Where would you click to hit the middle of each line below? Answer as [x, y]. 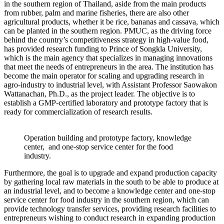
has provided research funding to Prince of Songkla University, [103, 48]
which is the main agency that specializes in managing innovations [108, 57]
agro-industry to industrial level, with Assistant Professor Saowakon [110, 84]
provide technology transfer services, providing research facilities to [110, 208]
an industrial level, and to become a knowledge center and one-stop [110, 190]
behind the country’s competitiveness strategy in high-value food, [106, 39]
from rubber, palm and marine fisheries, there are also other [96, 12]
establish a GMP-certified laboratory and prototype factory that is [106, 102]
